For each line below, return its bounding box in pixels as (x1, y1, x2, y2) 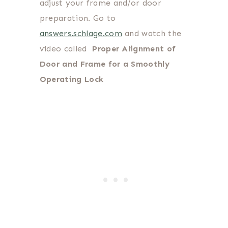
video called (39, 43, 93, 53)
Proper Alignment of (92, 43, 176, 53)
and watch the (122, 28, 182, 38)
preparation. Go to (39, 13, 116, 23)
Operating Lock (39, 74, 104, 84)
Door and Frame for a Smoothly (39, 59, 170, 69)
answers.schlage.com (39, 28, 122, 38)
